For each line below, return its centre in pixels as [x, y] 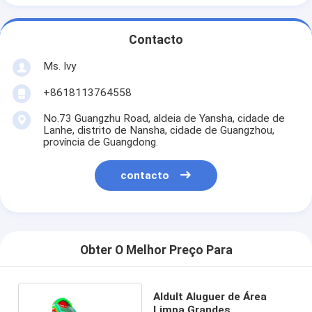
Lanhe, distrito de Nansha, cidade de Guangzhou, [158, 130]
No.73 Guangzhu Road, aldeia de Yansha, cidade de [164, 118]
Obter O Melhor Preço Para [156, 250]
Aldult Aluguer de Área [210, 296]
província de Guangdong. [100, 142]
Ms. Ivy [59, 66]
